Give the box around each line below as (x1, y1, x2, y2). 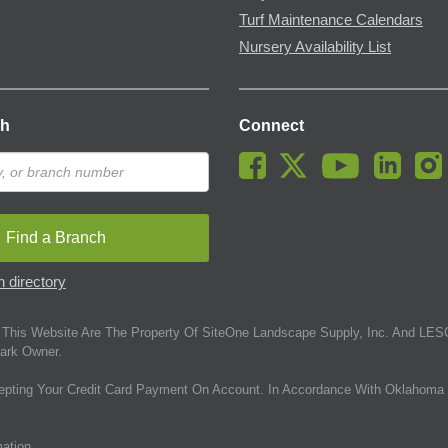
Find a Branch (6, 228, 106, 246)
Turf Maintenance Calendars (239, 11, 423, 28)
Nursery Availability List (239, 38, 391, 55)
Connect (239, 116, 304, 134)
